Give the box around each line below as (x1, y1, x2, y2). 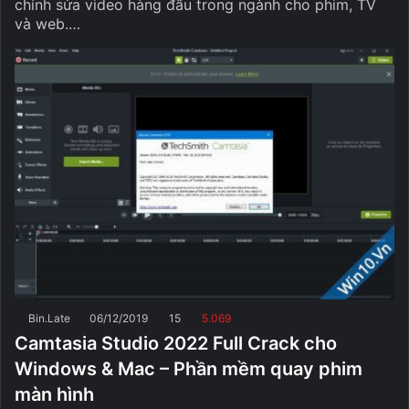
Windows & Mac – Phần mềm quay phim (15, 358, 362, 381)
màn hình (15, 383, 94, 406)
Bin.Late (28, 311, 70, 326)
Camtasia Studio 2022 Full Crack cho (15, 332, 337, 355)
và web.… (15, 14, 80, 33)
